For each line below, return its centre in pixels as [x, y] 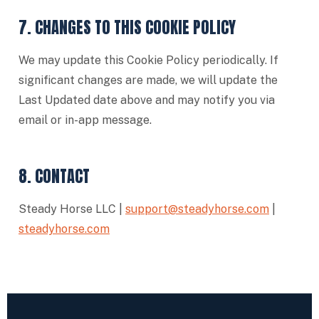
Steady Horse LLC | [72, 209]
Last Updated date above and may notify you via [147, 100]
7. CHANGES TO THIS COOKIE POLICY [127, 27]
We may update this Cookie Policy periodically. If [148, 60]
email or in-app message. [85, 120]
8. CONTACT [54, 176]
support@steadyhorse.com [197, 209]
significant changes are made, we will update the [148, 80]
